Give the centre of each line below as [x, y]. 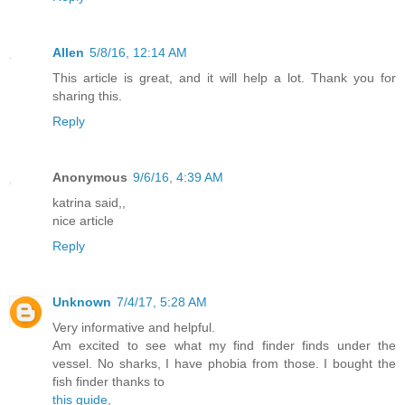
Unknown [82, 301]
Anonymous [90, 177]
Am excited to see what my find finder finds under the [224, 345]
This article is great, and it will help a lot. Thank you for [224, 77]
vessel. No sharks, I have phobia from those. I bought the [224, 363]
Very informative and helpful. [134, 327]
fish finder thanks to [108, 381]
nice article [83, 220]
